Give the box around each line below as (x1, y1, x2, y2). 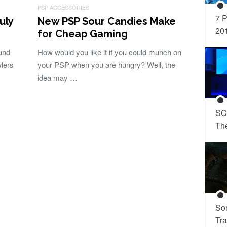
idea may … (37, 72, 78, 83)
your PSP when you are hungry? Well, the (37, 59, 175, 70)
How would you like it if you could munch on (37, 47, 181, 57)
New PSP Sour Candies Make (37, 15, 176, 27)
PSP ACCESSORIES (37, 3, 89, 11)
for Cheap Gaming (37, 28, 128, 40)
